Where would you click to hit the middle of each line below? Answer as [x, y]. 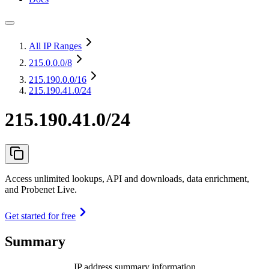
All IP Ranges [55, 46]
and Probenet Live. [41, 189]
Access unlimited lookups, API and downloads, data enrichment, [127, 178]
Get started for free [40, 216]
